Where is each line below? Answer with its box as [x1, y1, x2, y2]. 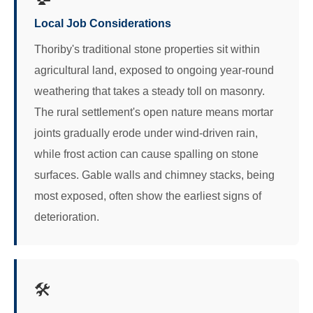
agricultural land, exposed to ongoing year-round [34, 64, 274, 76]
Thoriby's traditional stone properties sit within [34, 43, 260, 55]
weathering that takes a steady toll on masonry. [34, 85, 265, 97]
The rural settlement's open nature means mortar [34, 106, 273, 118]
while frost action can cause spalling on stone [34, 148, 259, 160]
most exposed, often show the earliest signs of [34, 190, 261, 202]
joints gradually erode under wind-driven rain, [34, 127, 258, 139]
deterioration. [34, 211, 99, 223]
